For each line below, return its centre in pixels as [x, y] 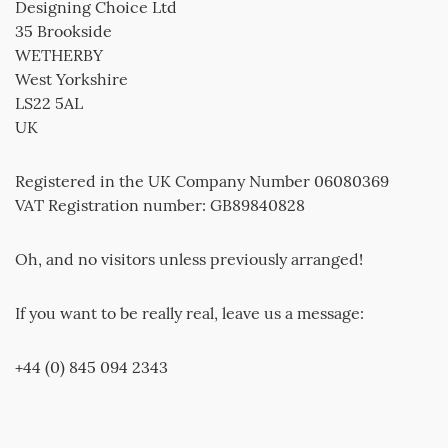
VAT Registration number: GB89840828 [160, 205]
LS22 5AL [49, 103]
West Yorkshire [71, 79]
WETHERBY [59, 55]
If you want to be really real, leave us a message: [189, 313]
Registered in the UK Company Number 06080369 [202, 181]
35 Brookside [63, 31]
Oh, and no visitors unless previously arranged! [189, 259]
